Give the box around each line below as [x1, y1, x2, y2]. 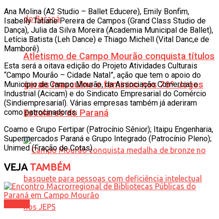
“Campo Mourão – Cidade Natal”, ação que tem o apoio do [4, 70, 201, 80]
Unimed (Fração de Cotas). [4, 143, 94, 153]
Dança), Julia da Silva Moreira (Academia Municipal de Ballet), [4, 25, 213, 35]
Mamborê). [4, 44, 41, 53]
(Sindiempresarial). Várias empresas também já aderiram [4, 98, 197, 108]
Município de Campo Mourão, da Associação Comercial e [4, 79, 198, 89]
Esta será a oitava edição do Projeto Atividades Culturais [4, 61, 197, 70]
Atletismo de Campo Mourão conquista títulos [23, 50, 215, 62]
